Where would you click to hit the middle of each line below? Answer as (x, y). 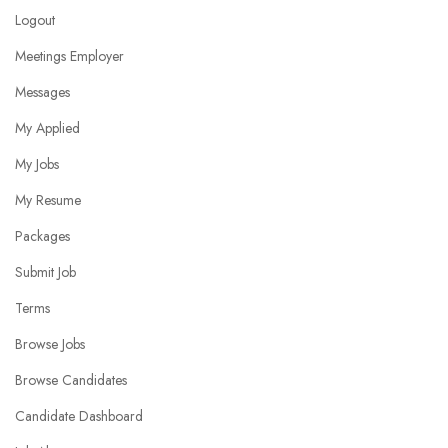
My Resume (48, 200)
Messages (42, 92)
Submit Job (45, 272)
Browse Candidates (71, 380)
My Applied (47, 128)
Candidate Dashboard (79, 416)
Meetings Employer (69, 56)
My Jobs (37, 164)
